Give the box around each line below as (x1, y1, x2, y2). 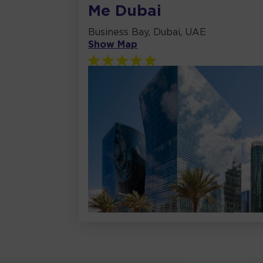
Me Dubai (88, 5, 162, 19)
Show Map (88, 41, 138, 50)
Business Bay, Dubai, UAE (88, 28, 207, 38)
